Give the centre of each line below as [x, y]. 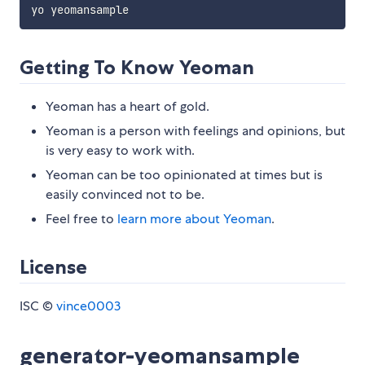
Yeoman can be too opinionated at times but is [184, 175]
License [53, 267]
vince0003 [88, 306]
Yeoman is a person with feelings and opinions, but [196, 131]
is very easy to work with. [120, 151]
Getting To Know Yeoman [137, 68]
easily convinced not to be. [125, 195]
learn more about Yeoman [194, 219]
